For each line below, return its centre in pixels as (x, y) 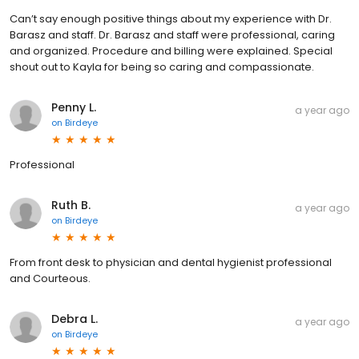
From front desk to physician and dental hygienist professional (171, 262)
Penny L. (74, 107)
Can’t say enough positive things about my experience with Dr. (171, 19)
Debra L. (75, 319)
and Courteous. (50, 278)
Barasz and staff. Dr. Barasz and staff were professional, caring (172, 35)
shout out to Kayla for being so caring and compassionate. (162, 67)
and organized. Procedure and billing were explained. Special (171, 51)
